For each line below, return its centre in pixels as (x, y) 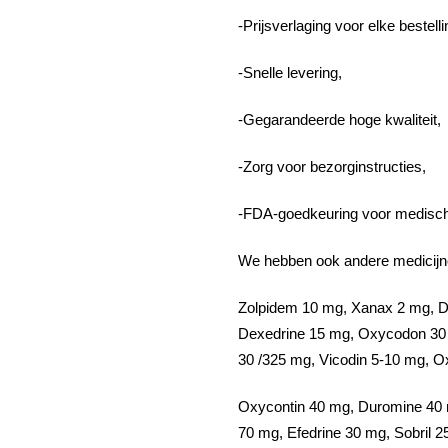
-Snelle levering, (290, 72)
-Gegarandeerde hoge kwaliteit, (339, 119)
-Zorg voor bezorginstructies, (332, 166)
